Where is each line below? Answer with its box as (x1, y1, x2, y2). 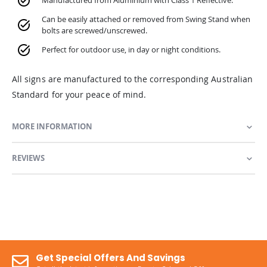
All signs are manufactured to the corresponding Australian (12, 73, 253, 85)
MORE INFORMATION (12, 120, 92, 132)
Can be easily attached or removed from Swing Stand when (42, 14, 250, 25)
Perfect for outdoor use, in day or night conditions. (42, 44, 221, 55)
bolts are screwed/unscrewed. (42, 25, 147, 36)
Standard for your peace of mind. (12, 88, 147, 100)
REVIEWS (12, 152, 45, 163)
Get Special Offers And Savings (36, 251, 185, 264)
